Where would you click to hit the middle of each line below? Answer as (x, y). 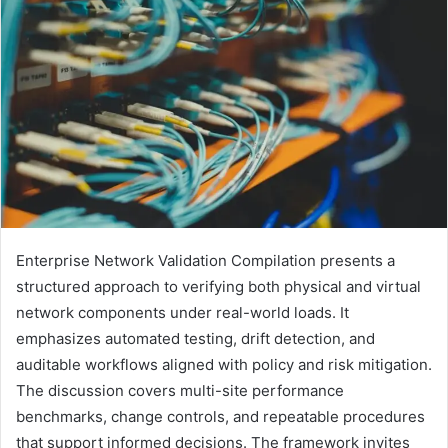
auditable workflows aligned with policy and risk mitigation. (224, 365)
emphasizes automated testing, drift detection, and (195, 339)
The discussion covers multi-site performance (180, 391)
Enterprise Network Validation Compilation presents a (205, 261)
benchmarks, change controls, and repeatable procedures (220, 417)
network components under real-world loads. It (182, 313)
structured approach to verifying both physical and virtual (218, 287)
